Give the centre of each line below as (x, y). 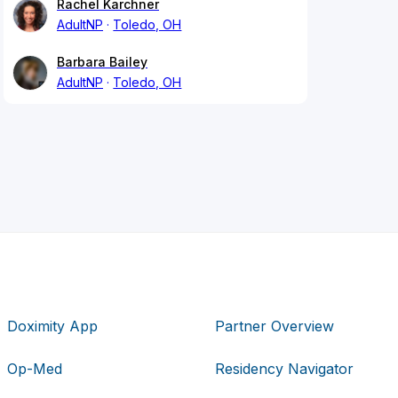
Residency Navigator (284, 368)
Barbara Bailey (102, 62)
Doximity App (53, 326)
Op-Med (35, 368)
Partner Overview (274, 326)
